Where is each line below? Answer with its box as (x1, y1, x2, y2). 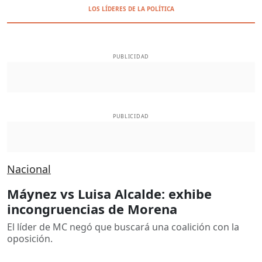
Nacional (7, 161, 51, 176)
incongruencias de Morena (7, 199, 177, 218)
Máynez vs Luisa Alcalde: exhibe (7, 184, 212, 202)
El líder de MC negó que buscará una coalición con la (7, 220, 239, 233)
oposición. (7, 232, 53, 245)
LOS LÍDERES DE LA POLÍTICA (88, 5, 174, 13)
